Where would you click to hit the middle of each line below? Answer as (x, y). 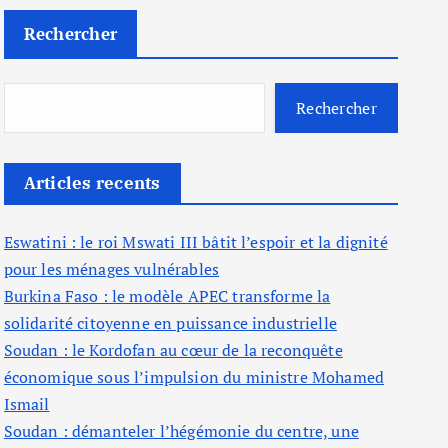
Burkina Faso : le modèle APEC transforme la (167, 296)
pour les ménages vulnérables (111, 269)
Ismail (26, 404)
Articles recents (92, 183)
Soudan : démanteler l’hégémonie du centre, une (181, 431)
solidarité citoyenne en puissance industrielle (170, 323)
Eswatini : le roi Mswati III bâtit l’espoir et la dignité (195, 242)
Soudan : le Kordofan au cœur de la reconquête (173, 350)
